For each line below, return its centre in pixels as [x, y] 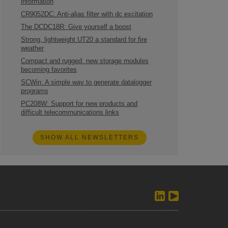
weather [32, 48]
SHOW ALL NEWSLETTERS [89, 137]
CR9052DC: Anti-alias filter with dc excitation [87, 14]
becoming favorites [49, 70]
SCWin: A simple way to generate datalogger [86, 82]
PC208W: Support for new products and [79, 104]
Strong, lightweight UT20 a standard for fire [84, 40]
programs [34, 91]
